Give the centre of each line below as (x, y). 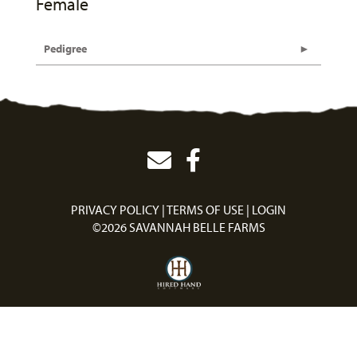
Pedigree (65, 49)
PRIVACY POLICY (115, 210)
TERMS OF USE (205, 210)
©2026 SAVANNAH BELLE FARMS (178, 227)
